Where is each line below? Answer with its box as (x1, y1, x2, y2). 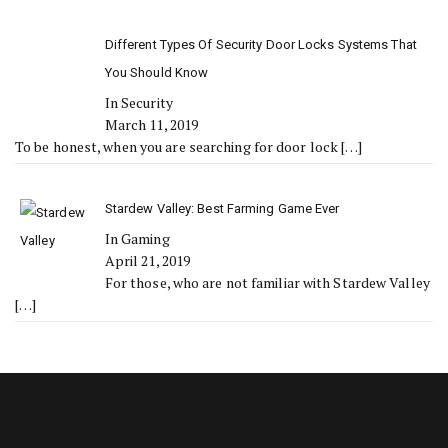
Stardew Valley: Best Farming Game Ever (104, 201, 340, 216)
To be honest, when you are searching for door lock (15, 137, 342, 156)
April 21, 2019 (104, 251, 191, 270)
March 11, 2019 (104, 115, 199, 134)
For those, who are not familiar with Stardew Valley (104, 273, 430, 292)
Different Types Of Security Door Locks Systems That (104, 37, 417, 52)
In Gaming (104, 229, 170, 248)
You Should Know (104, 65, 209, 80)
